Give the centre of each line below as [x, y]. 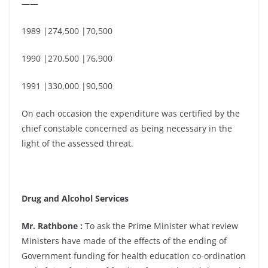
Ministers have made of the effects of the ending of [124, 241]
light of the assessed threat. [77, 143]
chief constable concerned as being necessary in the [127, 128]
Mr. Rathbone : [52, 226]
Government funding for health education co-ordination [134, 256]
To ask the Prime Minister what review [160, 226]
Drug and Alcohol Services [75, 198]
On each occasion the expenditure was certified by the [131, 113]
